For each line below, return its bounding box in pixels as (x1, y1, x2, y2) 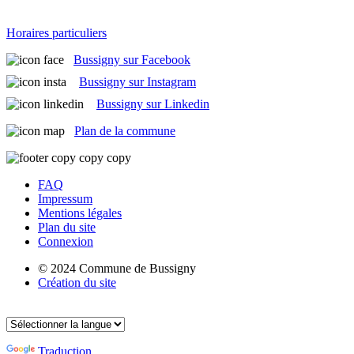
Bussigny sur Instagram (79, 74, 196, 88)
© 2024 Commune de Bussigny (38, 261, 196, 275)
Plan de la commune (74, 123, 175, 137)
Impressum (38, 191, 92, 205)
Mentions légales (38, 205, 122, 220)
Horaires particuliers (6, 25, 107, 40)
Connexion (38, 234, 93, 248)
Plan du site (38, 220, 96, 234)
